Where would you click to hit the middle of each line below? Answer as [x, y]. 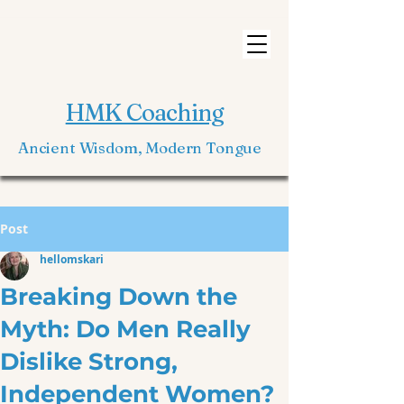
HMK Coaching [145, 113]
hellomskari [72, 259]
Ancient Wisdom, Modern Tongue [142, 147]
